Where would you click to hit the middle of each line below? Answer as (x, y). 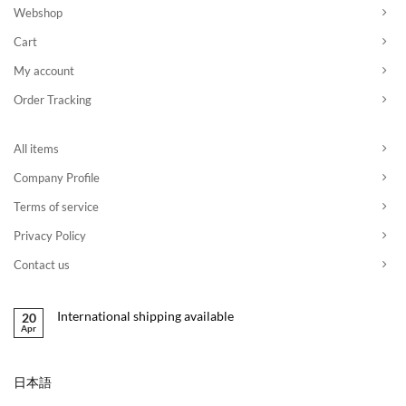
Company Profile (57, 178)
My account (44, 71)
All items (36, 149)
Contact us (42, 265)
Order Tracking (53, 100)
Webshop (38, 13)
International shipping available (145, 315)
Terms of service (56, 207)
